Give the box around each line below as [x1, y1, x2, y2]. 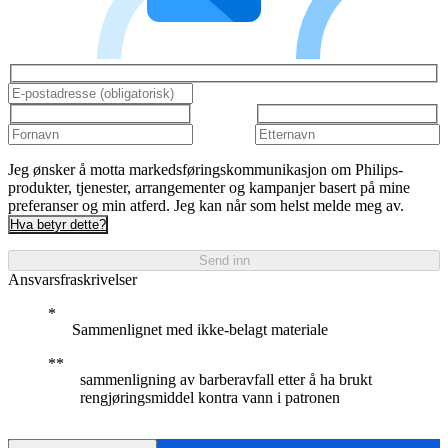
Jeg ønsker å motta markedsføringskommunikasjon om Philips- [8, 160, 403, 178]
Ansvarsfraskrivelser [8, 270, 137, 288]
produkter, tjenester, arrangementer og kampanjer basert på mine [8, 178, 410, 196]
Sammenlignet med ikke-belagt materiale [72, 320, 328, 338]
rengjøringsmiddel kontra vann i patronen [80, 388, 340, 406]
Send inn [198, 252, 250, 268]
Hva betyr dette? [10, 216, 106, 232]
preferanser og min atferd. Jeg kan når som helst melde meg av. [8, 196, 404, 214]
